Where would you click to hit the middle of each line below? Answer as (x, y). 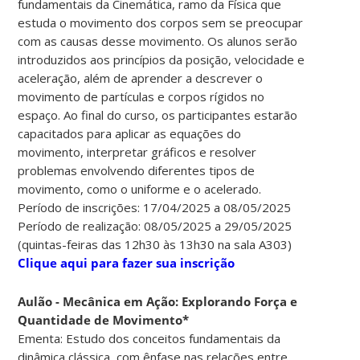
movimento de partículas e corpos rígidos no (141, 96)
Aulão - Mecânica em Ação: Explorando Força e (158, 301)
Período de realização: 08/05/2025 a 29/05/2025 (155, 225)
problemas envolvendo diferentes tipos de (137, 170)
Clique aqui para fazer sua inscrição (127, 262)
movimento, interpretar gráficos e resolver (137, 151)
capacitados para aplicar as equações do (130, 133)
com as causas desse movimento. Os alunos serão (158, 41)
